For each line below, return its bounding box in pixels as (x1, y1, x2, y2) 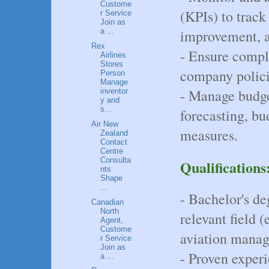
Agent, (100, 215, 124, 225)
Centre (100, 146, 124, 156)
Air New (91, 119, 119, 128)
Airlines (100, 50, 127, 60)
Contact (100, 137, 128, 147)
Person (100, 68, 125, 78)
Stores (100, 59, 124, 69)
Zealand (100, 128, 128, 138)
